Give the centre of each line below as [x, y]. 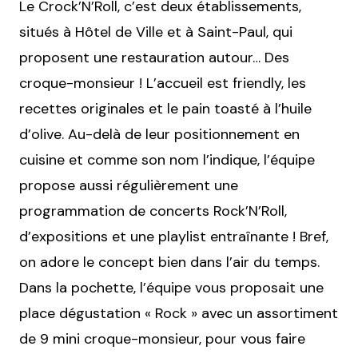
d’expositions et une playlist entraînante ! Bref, [174, 237]
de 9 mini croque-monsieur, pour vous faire [162, 339]
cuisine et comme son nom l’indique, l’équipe [167, 160]
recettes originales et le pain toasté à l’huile [165, 109]
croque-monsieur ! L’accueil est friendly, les [163, 84]
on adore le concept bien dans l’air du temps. [169, 263]
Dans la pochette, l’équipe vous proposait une [171, 288]
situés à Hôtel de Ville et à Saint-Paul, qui [156, 32]
